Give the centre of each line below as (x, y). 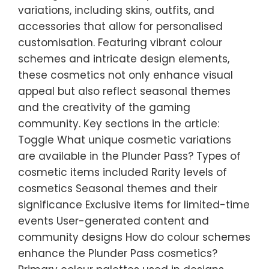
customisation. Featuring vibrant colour (120, 43)
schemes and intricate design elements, (124, 59)
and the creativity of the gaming (104, 107)
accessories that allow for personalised (120, 26)
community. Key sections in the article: (119, 124)
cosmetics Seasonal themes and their (118, 189)
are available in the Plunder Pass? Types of (129, 156)
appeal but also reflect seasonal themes (124, 91)
